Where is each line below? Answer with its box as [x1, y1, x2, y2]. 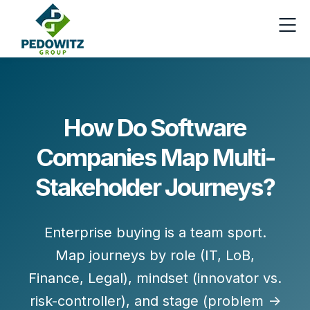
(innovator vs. [188, 270, 282, 286]
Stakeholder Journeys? [35, 172, 275, 201]
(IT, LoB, [196, 247, 255, 264]
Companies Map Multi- [35, 143, 275, 172]
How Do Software [64, 113, 246, 142]
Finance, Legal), [28, 270, 136, 286]
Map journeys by [55, 247, 170, 264]
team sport [190, 224, 262, 241]
